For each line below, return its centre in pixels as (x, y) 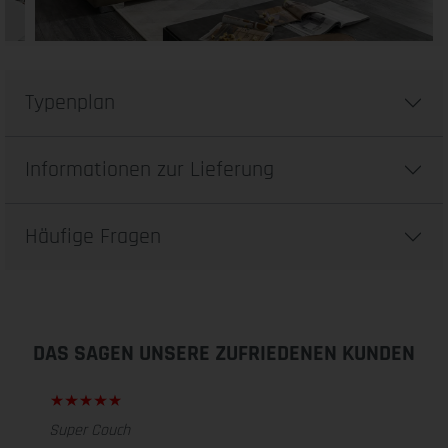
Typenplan (70, 103)
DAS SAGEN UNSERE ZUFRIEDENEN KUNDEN (224, 354)
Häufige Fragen (93, 237)
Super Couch (89, 430)
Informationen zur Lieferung (149, 170)
